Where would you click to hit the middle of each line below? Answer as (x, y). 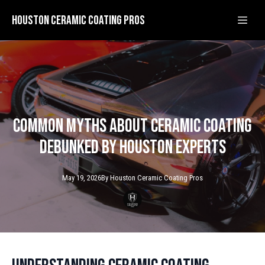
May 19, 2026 (82, 178)
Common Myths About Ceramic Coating (132, 126)
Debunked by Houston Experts (132, 148)
